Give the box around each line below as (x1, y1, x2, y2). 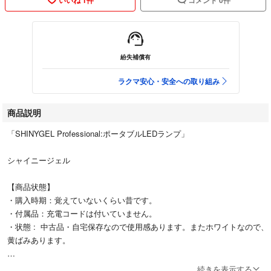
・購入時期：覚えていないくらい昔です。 (7, 194, 157, 206)
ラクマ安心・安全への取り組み (117, 75, 220, 87)
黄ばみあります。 (7, 233, 70, 246)
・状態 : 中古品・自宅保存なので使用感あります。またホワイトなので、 (7, 220, 269, 232)
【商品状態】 (7, 180, 54, 192)
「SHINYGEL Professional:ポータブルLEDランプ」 (7, 127, 189, 139)
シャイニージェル (7, 154, 70, 166)
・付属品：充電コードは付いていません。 (7, 207, 157, 219)
